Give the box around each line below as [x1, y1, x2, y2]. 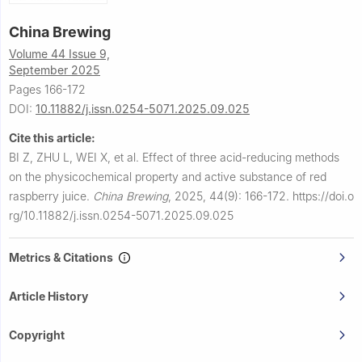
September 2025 [9, 62, 100, 77]
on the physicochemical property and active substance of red [9, 169, 326, 183]
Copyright [9, 327, 65, 342]
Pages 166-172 [9, 82, 86, 96]
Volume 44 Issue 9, [9, 46, 110, 61]
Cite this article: [9, 130, 95, 145]
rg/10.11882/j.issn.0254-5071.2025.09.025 [9, 208, 234, 222]
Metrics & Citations [9, 250, 118, 264]
